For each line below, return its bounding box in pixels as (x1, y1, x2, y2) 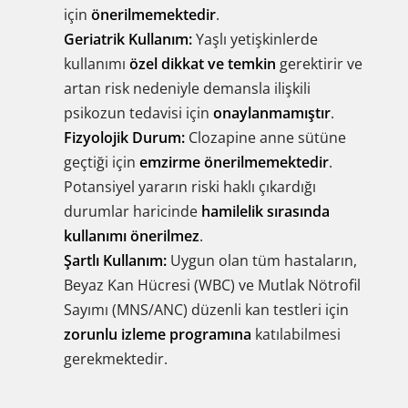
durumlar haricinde (64, 201, 201, 221)
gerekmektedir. (64, 349, 168, 369)
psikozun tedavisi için (64, 103, 213, 123)
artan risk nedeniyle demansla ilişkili (64, 78, 311, 98)
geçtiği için (64, 152, 139, 172)
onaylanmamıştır (213, 103, 331, 123)
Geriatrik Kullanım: (64, 29, 192, 49)
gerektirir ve (276, 54, 362, 74)
